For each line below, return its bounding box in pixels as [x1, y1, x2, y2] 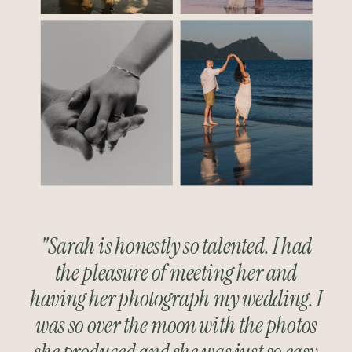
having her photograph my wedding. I [29, 284, 323, 313]
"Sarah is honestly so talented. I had [40, 232, 312, 261]
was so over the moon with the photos [35, 311, 317, 340]
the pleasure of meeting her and [55, 258, 297, 288]
